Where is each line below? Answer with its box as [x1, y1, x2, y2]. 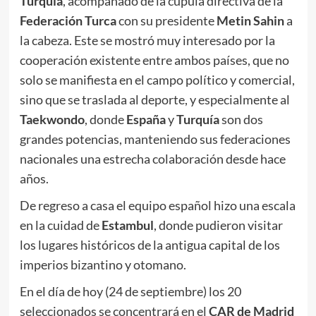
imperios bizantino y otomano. [19, 257, 186, 273]
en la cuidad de [19, 217, 102, 233]
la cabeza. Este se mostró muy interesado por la [19, 32, 275, 49]
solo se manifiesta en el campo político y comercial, [19, 72, 295, 88]
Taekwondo [19, 111, 85, 128]
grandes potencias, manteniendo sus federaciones [19, 131, 291, 147]
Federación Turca [19, 13, 116, 29]
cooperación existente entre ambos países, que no [19, 52, 289, 68]
